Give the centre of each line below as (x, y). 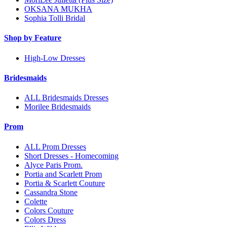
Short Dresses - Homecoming (71, 156)
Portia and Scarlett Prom (63, 174)
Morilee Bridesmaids (58, 107)
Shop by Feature (33, 38)
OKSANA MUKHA (58, 9)
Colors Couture (49, 210)
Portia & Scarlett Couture (65, 183)
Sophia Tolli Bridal (55, 18)
